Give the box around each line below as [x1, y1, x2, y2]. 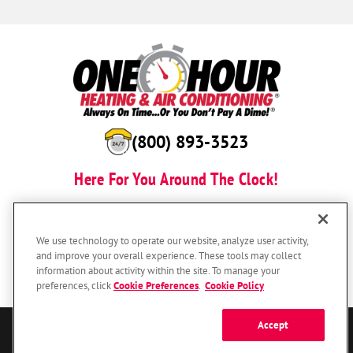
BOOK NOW [140, 208, 213, 227]
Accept [257, 318, 289, 333]
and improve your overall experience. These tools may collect [36, 249, 301, 262]
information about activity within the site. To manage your [36, 264, 280, 277]
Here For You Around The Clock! [74, 167, 279, 190]
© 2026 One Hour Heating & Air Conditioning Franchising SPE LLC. [13, 333, 340, 347]
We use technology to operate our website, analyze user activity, [36, 234, 308, 247]
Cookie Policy [205, 279, 264, 293]
